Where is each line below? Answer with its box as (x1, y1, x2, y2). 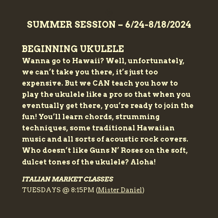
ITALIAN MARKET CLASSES (21, 175, 114, 183)
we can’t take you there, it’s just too (21, 68, 158, 76)
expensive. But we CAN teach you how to (21, 79, 178, 87)
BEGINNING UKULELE (21, 43, 124, 54)
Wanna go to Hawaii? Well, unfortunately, (21, 56, 184, 65)
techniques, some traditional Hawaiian (21, 124, 175, 132)
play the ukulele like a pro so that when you (21, 90, 191, 98)
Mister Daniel (97, 186, 142, 194)
